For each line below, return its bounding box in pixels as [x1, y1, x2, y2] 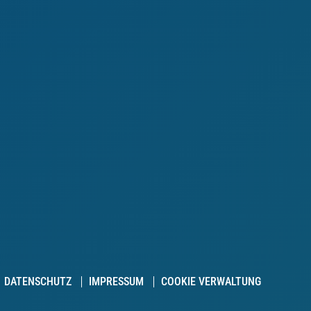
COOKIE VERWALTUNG [161, 275, 261, 288]
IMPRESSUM [89, 275, 144, 288]
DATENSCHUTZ [4, 275, 72, 288]
